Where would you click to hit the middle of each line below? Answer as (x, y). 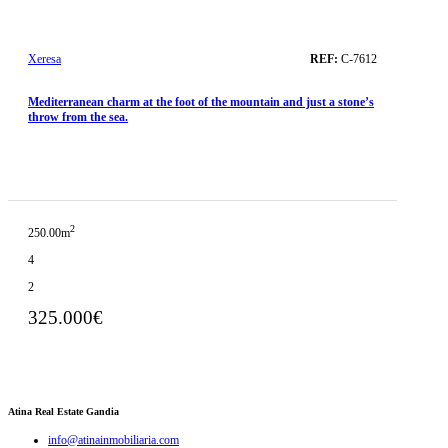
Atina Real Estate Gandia (63, 411)
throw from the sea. (78, 116)
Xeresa (44, 59)
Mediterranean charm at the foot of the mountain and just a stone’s (201, 101)
